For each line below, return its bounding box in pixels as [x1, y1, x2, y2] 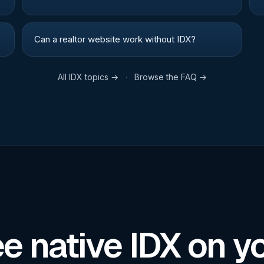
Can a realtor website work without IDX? [34, 34, 196, 45]
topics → [82, 72, 118, 82]
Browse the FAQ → [134, 72, 207, 82]
